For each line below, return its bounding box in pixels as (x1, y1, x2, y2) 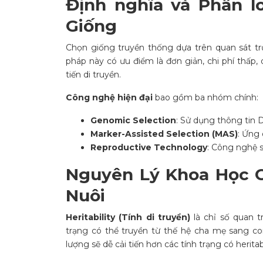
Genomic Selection (90, 115, 176, 126)
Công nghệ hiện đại (66, 92, 153, 103)
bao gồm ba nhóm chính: (153, 92, 258, 103)
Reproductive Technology (90, 142, 207, 153)
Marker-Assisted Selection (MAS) (90, 129, 238, 139)
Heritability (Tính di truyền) (66, 212, 190, 222)
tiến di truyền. (66, 69, 121, 80)
